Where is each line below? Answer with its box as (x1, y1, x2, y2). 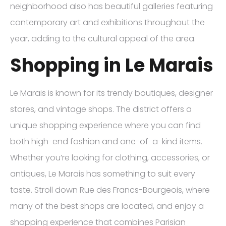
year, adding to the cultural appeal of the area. (10, 32, 196, 44)
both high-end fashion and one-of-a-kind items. (10, 135, 202, 147)
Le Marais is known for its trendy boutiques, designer (10, 87, 213, 99)
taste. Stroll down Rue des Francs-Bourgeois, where (10, 184, 210, 196)
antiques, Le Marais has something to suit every (10, 167, 195, 180)
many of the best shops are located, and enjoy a (10, 200, 204, 212)
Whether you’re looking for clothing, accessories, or (10, 151, 210, 163)
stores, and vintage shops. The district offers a (10, 103, 192, 115)
